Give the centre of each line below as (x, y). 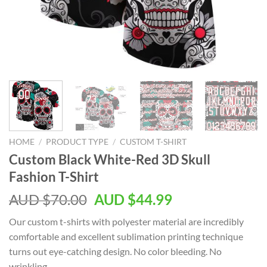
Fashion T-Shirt (54, 176)
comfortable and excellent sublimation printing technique (126, 236)
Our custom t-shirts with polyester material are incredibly (126, 221)
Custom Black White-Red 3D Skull (110, 159)
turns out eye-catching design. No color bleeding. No (115, 251)
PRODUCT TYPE (77, 142)
